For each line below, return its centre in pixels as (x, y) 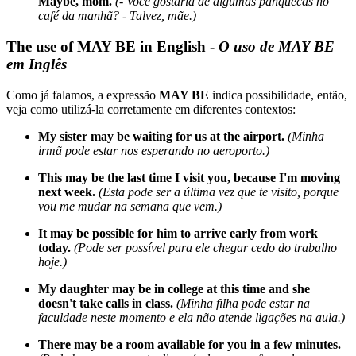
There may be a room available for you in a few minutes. (190, 344)
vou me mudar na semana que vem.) (130, 206)
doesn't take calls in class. (106, 303)
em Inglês (37, 64)
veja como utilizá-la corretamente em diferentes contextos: (151, 109)
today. (54, 247)
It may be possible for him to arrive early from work (178, 233)
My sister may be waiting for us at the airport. (161, 136)
